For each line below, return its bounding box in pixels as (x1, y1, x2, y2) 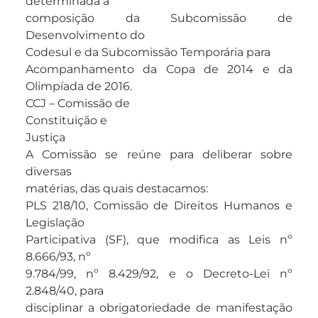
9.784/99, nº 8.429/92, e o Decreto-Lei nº (26, 267, 292, 281)
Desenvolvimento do (26, 28, 145, 43)
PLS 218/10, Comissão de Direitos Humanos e (26, 199, 292, 213)
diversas (26, 165, 72, 179)
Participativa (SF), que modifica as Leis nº (26, 233, 292, 247)
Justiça (26, 131, 65, 145)
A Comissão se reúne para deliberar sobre (26, 148, 292, 162)
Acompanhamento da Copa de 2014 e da (26, 62, 292, 77)
